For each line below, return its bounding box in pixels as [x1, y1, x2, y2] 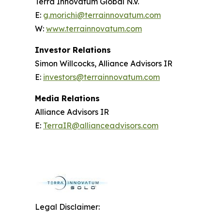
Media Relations [35, 93, 100, 104]
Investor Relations [35, 45, 111, 55]
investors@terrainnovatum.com [43, 72, 160, 82]
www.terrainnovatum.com [46, 24, 142, 34]
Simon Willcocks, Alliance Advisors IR [35, 59, 172, 69]
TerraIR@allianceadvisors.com [43, 121, 158, 131]
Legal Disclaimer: [35, 202, 100, 212]
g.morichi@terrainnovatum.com [43, 10, 161, 20]
